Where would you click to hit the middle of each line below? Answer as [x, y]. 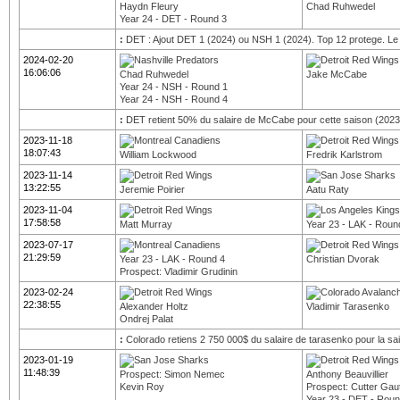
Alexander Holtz [154, 306]
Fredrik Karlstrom [344, 154]
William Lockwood [158, 154]
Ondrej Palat [146, 319]
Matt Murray [146, 224]
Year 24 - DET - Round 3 [173, 19]
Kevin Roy [142, 387]
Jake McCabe [337, 74]
